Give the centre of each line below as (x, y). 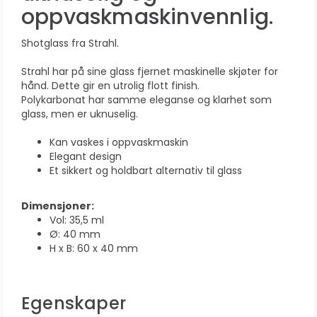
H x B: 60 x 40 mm (94, 248)
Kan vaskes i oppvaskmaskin (119, 142)
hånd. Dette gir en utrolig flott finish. (110, 86)
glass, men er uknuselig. (80, 114)
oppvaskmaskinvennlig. (148, 17)
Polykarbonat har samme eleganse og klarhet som (146, 100)
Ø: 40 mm (75, 234)
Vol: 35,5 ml (77, 220)
